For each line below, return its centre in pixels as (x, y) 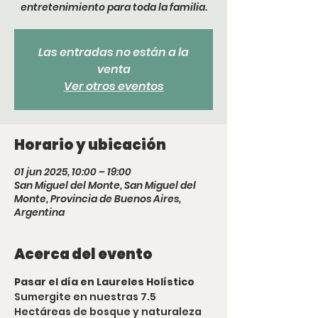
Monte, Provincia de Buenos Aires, (98, 198)
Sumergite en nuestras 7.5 (86, 296)
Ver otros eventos (114, 86)
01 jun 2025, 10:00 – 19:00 (73, 171)
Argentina (39, 212)
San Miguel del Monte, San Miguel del (105, 185)
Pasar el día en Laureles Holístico (104, 281)
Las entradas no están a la (114, 52)
